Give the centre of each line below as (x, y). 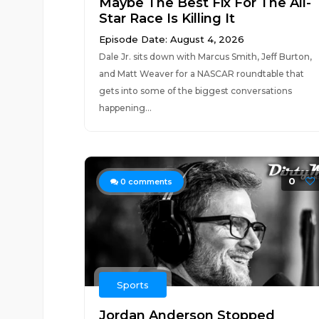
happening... (125, 108)
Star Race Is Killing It (167, 19)
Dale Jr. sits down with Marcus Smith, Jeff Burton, (205, 57)
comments (149, 182)
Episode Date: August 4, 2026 (171, 39)
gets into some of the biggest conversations (195, 91)
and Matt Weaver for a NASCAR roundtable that (201, 74)
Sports (132, 285)
